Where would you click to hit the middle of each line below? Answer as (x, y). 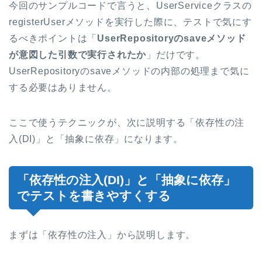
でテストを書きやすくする (94, 195)
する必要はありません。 (63, 87)
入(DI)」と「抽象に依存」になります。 (96, 139)
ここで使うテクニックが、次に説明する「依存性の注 (127, 122)
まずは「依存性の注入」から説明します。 (102, 235)
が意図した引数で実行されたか (78, 54)
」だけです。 (176, 54)
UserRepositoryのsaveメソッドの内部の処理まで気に (129, 71)
